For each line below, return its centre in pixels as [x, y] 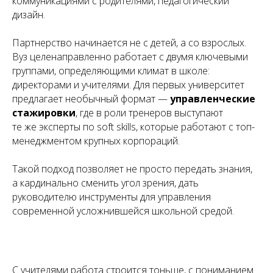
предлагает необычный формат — [91, 98]
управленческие [213, 98]
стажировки [44, 112]
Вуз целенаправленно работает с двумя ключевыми [130, 56]
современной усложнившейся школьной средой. [123, 211]
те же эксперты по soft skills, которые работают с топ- [133, 126]
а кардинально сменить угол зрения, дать [105, 183]
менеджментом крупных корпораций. [96, 140]
